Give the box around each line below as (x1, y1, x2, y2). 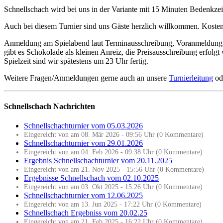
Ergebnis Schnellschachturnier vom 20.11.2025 (24, 156, 172, 165)
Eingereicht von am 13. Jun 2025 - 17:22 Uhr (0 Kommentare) (24, 200, 202, 209)
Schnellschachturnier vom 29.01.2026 (24, 139, 143, 148)
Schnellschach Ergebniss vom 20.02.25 (24, 209, 147, 218)
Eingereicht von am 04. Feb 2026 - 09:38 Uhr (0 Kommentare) (24, 148, 203, 156)
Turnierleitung (169, 73, 213, 82)
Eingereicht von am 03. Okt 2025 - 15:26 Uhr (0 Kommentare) (24, 183, 203, 191)
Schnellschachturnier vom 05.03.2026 (24, 121, 143, 130)
